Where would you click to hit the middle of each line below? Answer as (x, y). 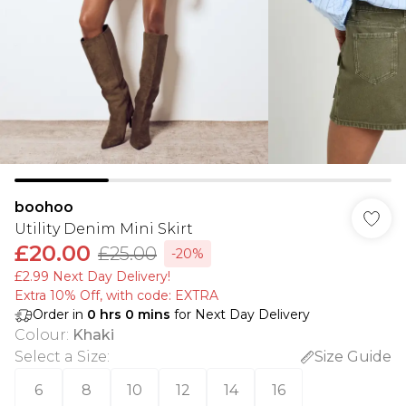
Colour (40, 335)
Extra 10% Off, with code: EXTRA (116, 295)
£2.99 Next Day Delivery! (92, 276)
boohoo (44, 207)
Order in (60, 314)
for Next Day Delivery (240, 314)
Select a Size (61, 357)
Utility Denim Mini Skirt (104, 229)
